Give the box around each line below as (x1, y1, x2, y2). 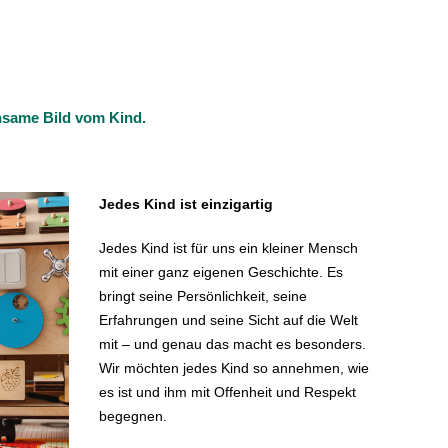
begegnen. (98, 408, 167, 424)
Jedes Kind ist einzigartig (98, 196, 273, 212)
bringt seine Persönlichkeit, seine (98, 288, 307, 304)
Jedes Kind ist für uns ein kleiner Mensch (98, 240, 358, 256)
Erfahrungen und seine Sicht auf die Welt (98, 312, 358, 328)
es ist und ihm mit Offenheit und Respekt (98, 384, 356, 400)
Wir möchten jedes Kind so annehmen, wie (98, 360, 369, 376)
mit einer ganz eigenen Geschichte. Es (98, 264, 343, 280)
